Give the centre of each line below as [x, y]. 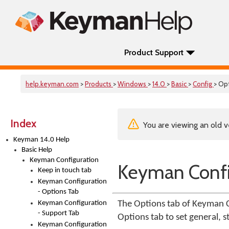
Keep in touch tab [65, 170]
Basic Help [37, 150]
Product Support [154, 52]
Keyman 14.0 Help [41, 140]
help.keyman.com [52, 84]
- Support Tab [59, 213]
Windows [133, 84]
